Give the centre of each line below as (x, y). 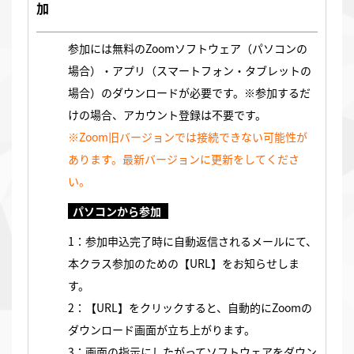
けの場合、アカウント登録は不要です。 (167, 115)
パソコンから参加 (118, 211)
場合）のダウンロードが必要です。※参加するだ (189, 93)
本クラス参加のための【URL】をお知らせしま (184, 264)
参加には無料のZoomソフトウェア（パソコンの (188, 49)
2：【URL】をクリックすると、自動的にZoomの (190, 308)
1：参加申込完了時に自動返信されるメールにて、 (192, 241)
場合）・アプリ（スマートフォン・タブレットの (190, 71)
